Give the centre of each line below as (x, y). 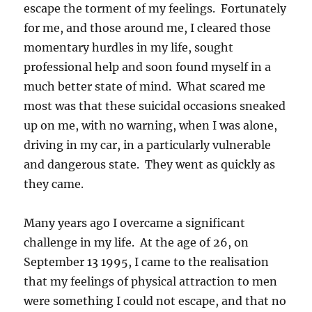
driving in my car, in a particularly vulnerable (148, 145)
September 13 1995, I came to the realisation (147, 262)
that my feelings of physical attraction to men (151, 281)
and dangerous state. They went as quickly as (150, 164)
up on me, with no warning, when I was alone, (151, 125)
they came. (54, 184)
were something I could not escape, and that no (155, 301)
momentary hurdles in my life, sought (129, 47)
